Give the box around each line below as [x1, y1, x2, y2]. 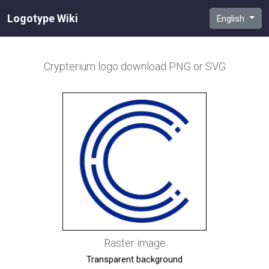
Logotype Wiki [7, 11, 78, 25]
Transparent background [86, 253, 183, 265]
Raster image [103, 236, 166, 249]
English [216, 13, 247, 24]
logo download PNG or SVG [97, 60, 226, 73]
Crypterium [43, 60, 98, 73]
